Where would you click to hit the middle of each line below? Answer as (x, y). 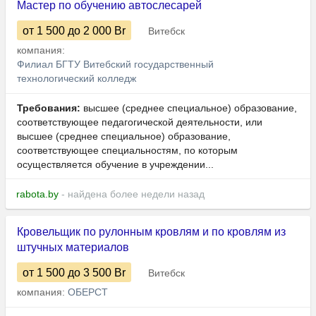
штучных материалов (73, 248)
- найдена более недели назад (132, 194)
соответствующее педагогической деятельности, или (140, 122)
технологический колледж (77, 79)
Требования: (49, 108)
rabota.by (37, 194)
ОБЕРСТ (88, 292)
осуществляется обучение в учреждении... (115, 165)
